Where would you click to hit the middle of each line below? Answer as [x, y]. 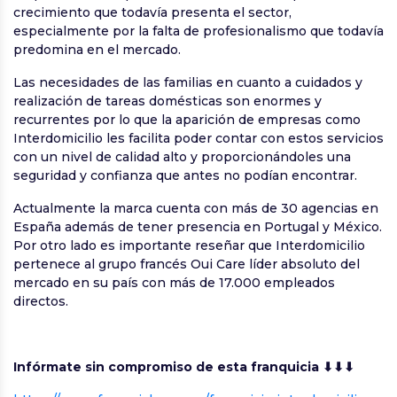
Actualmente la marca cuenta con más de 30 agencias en [196, 209]
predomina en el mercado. [97, 50]
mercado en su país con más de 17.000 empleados [174, 283]
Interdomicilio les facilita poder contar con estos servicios [198, 139]
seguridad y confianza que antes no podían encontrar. [185, 176]
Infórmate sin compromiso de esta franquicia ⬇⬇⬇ [184, 367]
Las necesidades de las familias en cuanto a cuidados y [188, 83]
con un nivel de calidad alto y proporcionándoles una [182, 157]
